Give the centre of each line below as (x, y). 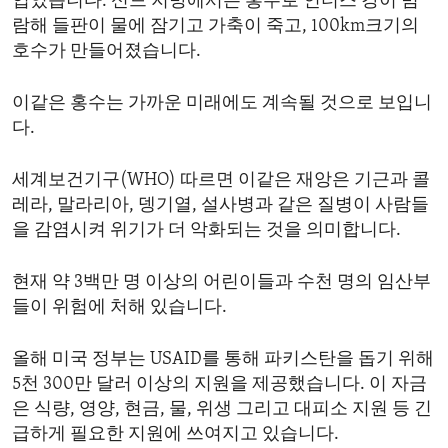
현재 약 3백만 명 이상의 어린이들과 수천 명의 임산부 (221, 282)
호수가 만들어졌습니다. (106, 51)
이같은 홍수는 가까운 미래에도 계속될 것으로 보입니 (222, 103)
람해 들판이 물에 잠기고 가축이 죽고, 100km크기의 (215, 26)
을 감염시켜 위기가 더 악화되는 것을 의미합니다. (206, 230)
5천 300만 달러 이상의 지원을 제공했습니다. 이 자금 (219, 384)
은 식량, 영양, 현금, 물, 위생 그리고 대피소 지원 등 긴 (222, 409)
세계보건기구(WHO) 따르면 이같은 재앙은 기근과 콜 (221, 180)
